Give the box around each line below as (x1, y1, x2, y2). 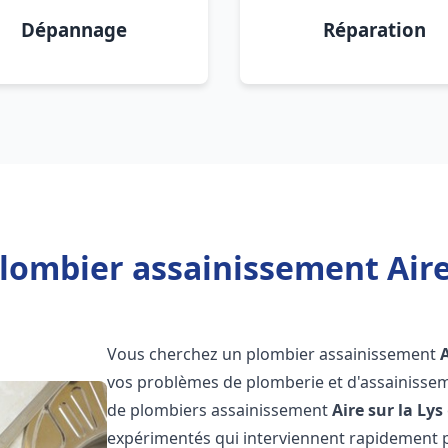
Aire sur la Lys (332, 399, 444, 421)
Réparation (322, 17, 426, 42)
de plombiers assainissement (107, 399, 333, 421)
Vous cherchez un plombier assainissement (107, 343, 441, 365)
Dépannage (21, 17, 127, 42)
